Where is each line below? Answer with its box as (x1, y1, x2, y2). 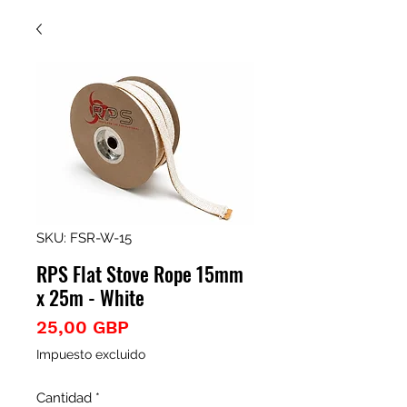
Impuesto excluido (36, 347, 145, 362)
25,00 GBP (36, 316, 129, 338)
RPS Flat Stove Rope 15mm (36, 259, 243, 288)
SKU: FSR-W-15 (36, 230, 132, 246)
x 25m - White (36, 283, 144, 312)
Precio (128, 315, 184, 337)
